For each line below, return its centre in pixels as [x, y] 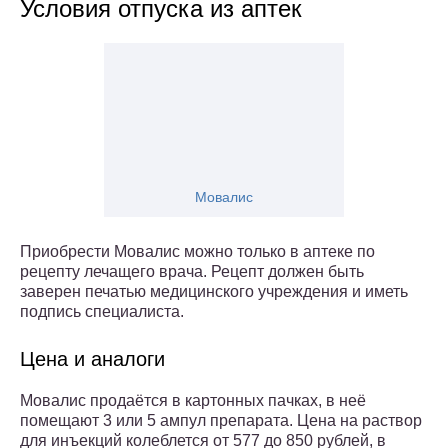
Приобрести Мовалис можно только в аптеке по [197, 252]
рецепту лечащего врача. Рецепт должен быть [192, 272]
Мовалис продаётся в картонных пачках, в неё [193, 401]
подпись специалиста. [102, 312]
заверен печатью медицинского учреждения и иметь [214, 292]
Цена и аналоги [92, 359]
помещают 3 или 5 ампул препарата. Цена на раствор [221, 421]
